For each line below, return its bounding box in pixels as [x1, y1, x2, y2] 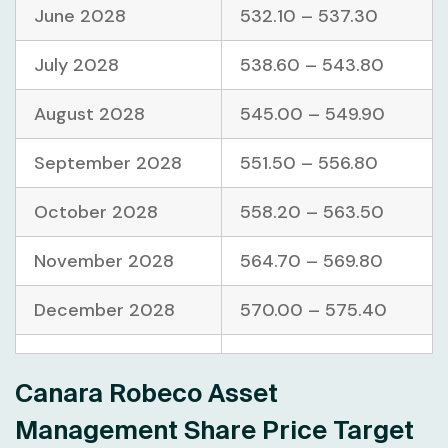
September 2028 [34, 151, 182, 176]
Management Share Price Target [15, 415, 414, 445]
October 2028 [34, 200, 158, 225]
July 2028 [34, 53, 119, 78]
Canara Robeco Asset [15, 378, 278, 408]
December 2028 [34, 298, 175, 323]
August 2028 [34, 102, 145, 127]
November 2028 [34, 249, 174, 274]
